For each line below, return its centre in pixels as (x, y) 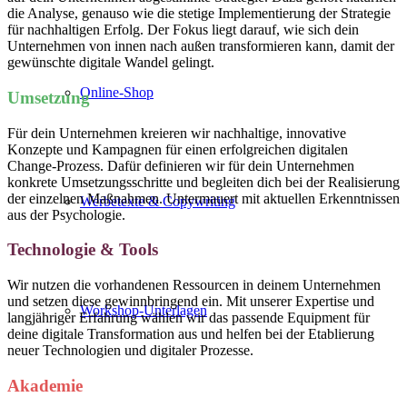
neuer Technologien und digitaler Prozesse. (130, 351)
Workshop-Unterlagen (144, 310)
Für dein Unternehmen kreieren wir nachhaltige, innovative (177, 133)
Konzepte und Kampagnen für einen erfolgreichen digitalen (178, 149)
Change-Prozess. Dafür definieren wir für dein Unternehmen (181, 165)
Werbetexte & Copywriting (158, 201)
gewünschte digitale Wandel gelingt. (111, 63)
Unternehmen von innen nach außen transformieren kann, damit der (201, 46)
